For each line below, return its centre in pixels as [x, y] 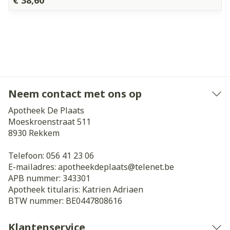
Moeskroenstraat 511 [50, 122]
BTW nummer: [37, 201]
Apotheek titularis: [45, 189]
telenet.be [155, 167]
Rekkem [44, 133]
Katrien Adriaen [113, 189]
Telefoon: [27, 156]
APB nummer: [35, 178]
